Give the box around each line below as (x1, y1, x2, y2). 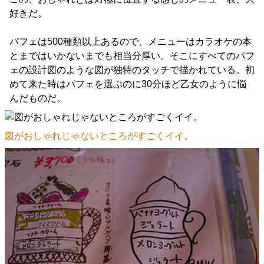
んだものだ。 (9, 93, 66, 104)
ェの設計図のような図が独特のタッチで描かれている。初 (9, 65, 255, 75)
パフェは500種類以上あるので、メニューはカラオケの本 (9, 37, 252, 47)
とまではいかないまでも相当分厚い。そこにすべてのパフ (9, 51, 255, 61)
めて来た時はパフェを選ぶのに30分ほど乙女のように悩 (9, 79, 246, 90)
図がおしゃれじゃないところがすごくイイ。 (5, 131, 193, 141)
